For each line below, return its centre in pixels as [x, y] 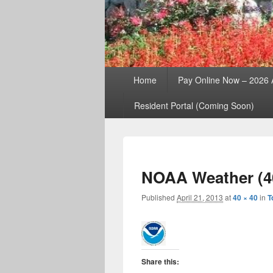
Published [159, 197]
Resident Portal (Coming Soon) [194, 105]
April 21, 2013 [200, 197]
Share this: [160, 261]
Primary [121, 73]
